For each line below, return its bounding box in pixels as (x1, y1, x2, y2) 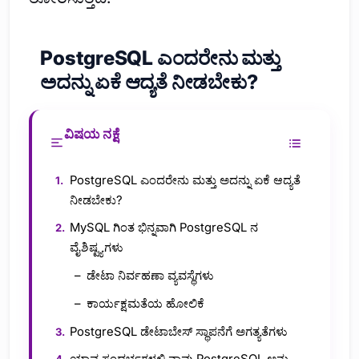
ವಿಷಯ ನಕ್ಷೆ (63, 126, 119, 143)
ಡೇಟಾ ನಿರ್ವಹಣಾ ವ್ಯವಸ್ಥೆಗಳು (86, 268, 213, 284)
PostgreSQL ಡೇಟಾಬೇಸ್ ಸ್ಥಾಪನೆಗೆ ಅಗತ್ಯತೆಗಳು (70, 324, 288, 339)
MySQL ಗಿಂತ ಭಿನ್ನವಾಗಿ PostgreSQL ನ (70, 220, 259, 236)
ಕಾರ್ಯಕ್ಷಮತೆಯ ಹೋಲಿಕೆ (86, 296, 204, 311)
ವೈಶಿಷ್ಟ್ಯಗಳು (70, 240, 123, 256)
